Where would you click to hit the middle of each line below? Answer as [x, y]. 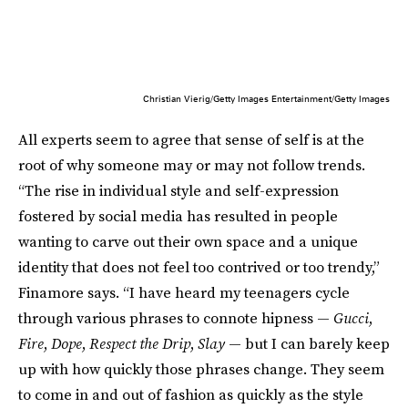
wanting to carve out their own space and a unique [188, 242]
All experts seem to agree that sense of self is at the [191, 140]
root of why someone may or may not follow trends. [192, 165]
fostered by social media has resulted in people [178, 216]
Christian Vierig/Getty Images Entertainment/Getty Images [266, 99]
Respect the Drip [140, 344]
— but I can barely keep [307, 344]
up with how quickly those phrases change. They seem [201, 369]
